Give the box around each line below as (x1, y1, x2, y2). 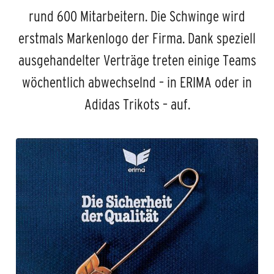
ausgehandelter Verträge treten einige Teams (18, 51, 256, 68)
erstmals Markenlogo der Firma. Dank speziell (18, 29, 256, 46)
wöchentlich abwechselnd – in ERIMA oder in (22, 73, 252, 91)
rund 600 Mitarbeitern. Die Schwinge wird (29, 7, 245, 24)
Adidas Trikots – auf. (84, 95, 190, 113)
